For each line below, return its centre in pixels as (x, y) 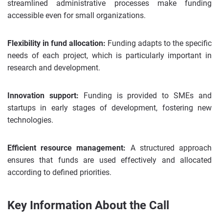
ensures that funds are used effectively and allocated (109, 160)
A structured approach (169, 148)
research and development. (54, 68)
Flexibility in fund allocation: (56, 43)
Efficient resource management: (67, 148)
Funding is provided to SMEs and (145, 96)
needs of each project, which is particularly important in (109, 55)
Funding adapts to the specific (159, 43)
